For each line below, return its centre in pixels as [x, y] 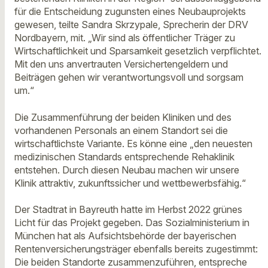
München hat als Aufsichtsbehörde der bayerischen [125, 236]
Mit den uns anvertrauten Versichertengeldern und [121, 64]
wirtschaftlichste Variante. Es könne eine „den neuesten [133, 143]
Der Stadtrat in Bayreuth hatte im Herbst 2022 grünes [128, 210]
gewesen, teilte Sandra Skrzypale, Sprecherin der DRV [131, 25]
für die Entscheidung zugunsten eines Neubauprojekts [130, 12]
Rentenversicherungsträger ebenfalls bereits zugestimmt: [136, 249]
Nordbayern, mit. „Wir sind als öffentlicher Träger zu [125, 38]
